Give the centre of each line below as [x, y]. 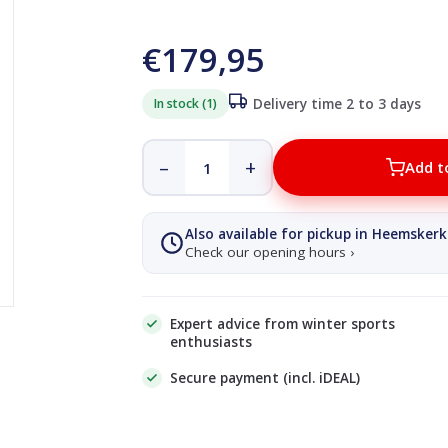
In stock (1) [185, 103]
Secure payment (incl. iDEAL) [264, 378]
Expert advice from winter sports [282, 324]
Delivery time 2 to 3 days [336, 104]
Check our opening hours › [269, 252]
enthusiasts [210, 342]
